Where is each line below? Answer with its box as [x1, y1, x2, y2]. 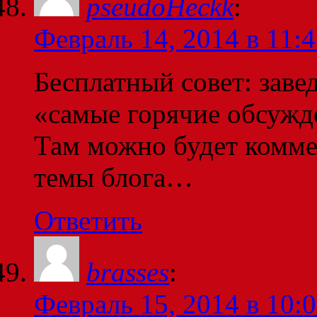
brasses [86, 257, 169, 288]
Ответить [34, 205, 142, 236]
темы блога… [34, 162, 193, 193]
